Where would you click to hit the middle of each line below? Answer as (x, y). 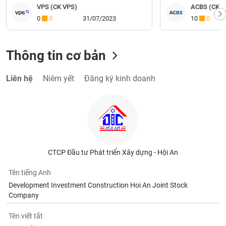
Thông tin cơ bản (56, 55)
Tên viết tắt (26, 216)
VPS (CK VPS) (57, 7)
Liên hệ (20, 78)
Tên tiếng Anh (30, 173)
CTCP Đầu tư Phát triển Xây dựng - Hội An (113, 152)
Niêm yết (59, 78)
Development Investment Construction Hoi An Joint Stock (98, 185)
